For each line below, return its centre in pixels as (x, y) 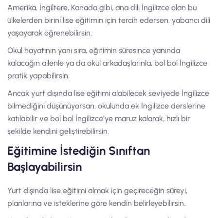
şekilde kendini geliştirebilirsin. (58, 131)
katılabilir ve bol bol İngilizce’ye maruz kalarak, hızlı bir (99, 118)
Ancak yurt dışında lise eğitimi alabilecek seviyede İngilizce (108, 93)
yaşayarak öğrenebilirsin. (50, 33)
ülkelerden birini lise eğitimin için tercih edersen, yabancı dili (109, 20)
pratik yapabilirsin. (38, 76)
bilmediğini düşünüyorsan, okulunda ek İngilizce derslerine (106, 106)
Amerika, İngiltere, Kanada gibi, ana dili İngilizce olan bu (102, 8)
